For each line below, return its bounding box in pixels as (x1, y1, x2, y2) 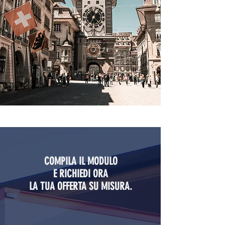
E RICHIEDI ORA (53, 167, 108, 180)
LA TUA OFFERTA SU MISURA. (29, 180, 132, 192)
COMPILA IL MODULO (44, 155, 118, 167)
